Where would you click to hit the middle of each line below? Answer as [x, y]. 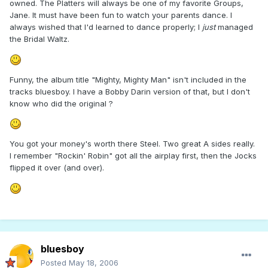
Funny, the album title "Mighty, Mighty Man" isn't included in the [128, 79]
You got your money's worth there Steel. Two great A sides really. [132, 144]
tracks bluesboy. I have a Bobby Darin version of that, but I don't [130, 91]
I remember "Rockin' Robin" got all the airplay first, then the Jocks [133, 156]
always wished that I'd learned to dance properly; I [106, 27]
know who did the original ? [61, 103]
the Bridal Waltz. [39, 39]
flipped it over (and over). [57, 168]
